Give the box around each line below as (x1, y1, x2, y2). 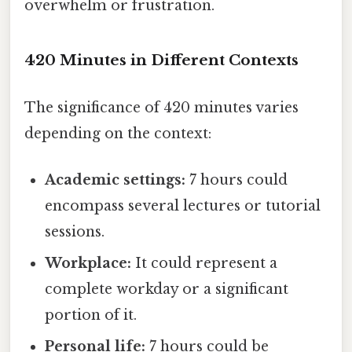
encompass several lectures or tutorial (45, 196, 321, 214)
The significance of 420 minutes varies (24, 98, 299, 116)
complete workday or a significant (45, 280, 289, 298)
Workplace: (45, 254, 132, 272)
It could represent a (131, 254, 278, 272)
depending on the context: (24, 124, 211, 142)
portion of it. (45, 306, 137, 324)
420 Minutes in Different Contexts (24, 51, 299, 70)
